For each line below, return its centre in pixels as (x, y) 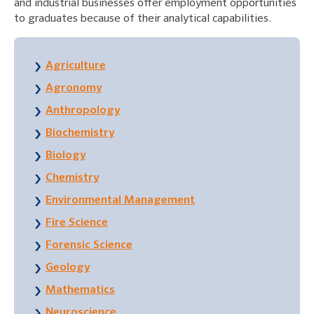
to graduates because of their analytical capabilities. (143, 19)
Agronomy (74, 89)
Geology (68, 268)
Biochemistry (80, 134)
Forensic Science (89, 246)
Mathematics (80, 291)
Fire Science (77, 223)
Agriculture (76, 66)
